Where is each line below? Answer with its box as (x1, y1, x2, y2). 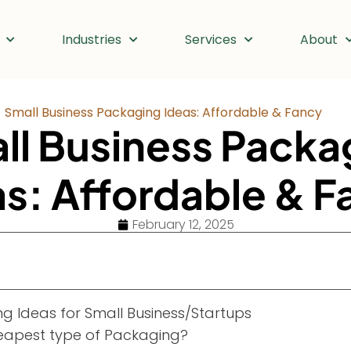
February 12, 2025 (132, 215, 234, 233)
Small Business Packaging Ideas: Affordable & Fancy (5, 103, 322, 121)
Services (185, 31, 237, 49)
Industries (62, 31, 121, 49)
